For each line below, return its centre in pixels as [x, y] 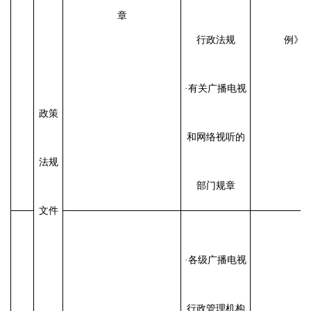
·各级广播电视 [216, 260]
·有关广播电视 [216, 88]
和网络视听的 [216, 137]
